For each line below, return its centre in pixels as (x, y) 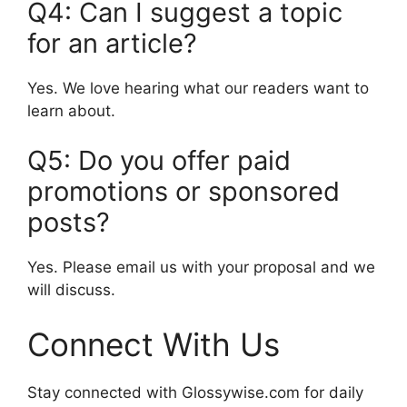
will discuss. (71, 290)
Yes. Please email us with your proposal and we (201, 268)
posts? (69, 223)
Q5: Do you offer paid (159, 161)
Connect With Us (154, 344)
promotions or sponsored (184, 192)
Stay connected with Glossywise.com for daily (195, 392)
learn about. (71, 110)
